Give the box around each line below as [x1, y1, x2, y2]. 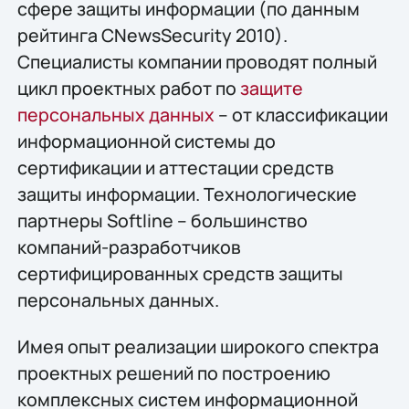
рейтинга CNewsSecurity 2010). [16, 22, 288, 47]
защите [239, 75, 303, 100]
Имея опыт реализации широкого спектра [16, 334, 379, 360]
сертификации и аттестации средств [16, 154, 334, 180]
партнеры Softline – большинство [16, 207, 308, 233]
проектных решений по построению [16, 361, 330, 386]
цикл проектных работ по [16, 75, 240, 100]
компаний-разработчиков [16, 234, 241, 259]
